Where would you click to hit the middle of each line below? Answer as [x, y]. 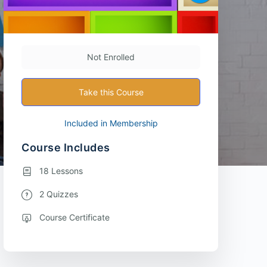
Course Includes [66, 148]
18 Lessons [61, 171]
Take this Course [111, 92]
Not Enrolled [111, 57]
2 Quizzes [59, 194]
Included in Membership [111, 123]
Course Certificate [74, 218]
